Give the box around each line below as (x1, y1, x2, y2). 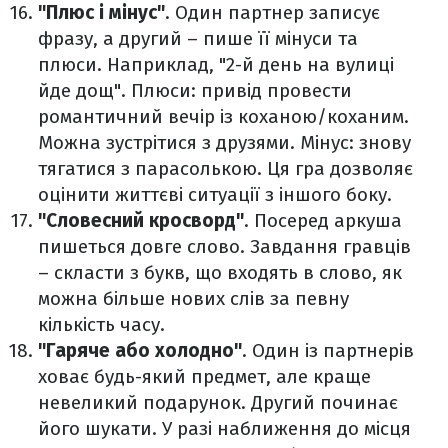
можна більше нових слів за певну (38, 287, 349, 311)
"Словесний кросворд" (38, 209, 244, 233)
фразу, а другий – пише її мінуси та (38, 27, 358, 51)
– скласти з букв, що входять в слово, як (38, 261, 402, 285)
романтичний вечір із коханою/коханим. (38, 105, 409, 129)
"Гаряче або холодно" (38, 339, 242, 363)
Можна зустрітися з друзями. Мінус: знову (38, 131, 411, 155)
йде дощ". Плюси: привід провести (38, 79, 352, 103)
